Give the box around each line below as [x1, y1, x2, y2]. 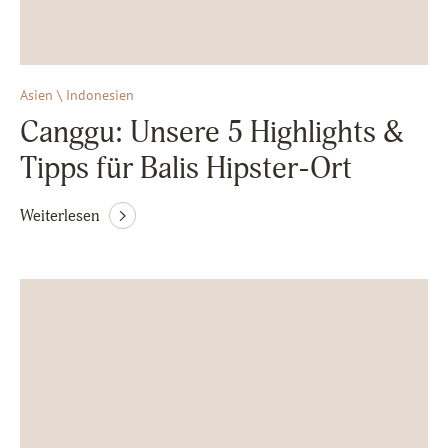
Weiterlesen [20, 205, 100, 226]
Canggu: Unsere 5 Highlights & [20, 114, 404, 151]
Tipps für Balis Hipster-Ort [20, 150, 352, 187]
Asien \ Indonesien [20, 86, 134, 104]
